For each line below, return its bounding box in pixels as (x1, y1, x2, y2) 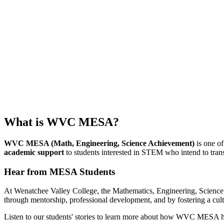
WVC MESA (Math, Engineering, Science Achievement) (4, 139, 194, 148)
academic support (4, 148, 64, 157)
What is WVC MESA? (4, 115, 119, 129)
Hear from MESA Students (4, 166, 115, 177)
